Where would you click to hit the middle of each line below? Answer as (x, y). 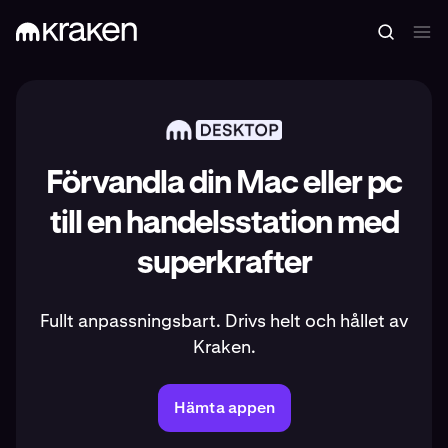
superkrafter (224, 264)
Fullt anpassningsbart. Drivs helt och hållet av (224, 320)
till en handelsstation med (224, 224)
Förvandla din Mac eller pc (224, 184)
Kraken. (224, 346)
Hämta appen (224, 407)
